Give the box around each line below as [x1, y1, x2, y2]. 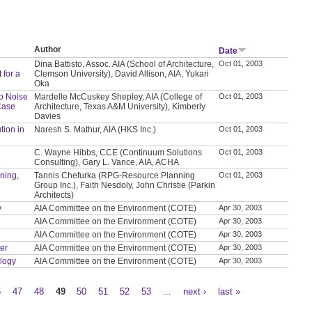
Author [34, 44, 62, 54]
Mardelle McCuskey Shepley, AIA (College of [34, 91, 203, 102]
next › [183, 286, 207, 297]
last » [217, 286, 240, 297]
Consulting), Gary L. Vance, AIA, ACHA [34, 157, 180, 167]
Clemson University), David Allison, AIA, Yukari [34, 68, 210, 79]
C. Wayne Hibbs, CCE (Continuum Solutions [34, 147, 203, 157]
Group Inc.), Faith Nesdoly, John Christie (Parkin [34, 180, 216, 190]
